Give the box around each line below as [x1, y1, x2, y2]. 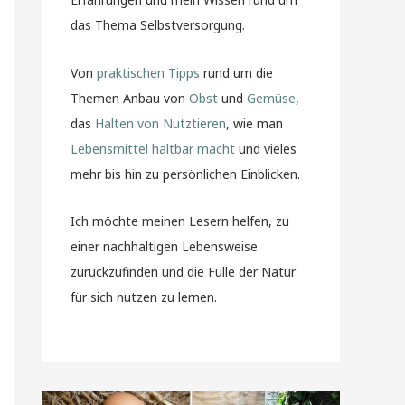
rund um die [200, 63, 273, 81]
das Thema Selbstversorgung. [71, 16, 245, 33]
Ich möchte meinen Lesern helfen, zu [71, 212, 289, 230]
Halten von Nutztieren [95, 114, 226, 132]
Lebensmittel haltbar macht [71, 139, 235, 157]
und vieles [235, 139, 297, 157]
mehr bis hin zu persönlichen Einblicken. [71, 165, 300, 183]
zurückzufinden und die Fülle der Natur [71, 263, 296, 280]
